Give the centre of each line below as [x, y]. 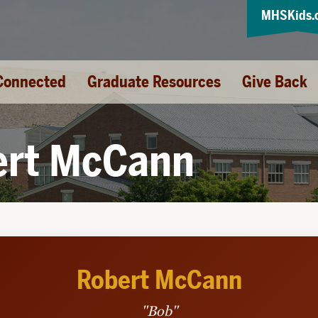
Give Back [275, 82]
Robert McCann [159, 280]
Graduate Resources [154, 82]
